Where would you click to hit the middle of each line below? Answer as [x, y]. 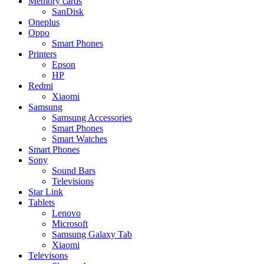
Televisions [73, 181]
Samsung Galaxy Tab [92, 234]
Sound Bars [74, 171]
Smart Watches [80, 139]
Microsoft [70, 224]
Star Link [46, 192]
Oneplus [44, 22]
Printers [42, 54]
